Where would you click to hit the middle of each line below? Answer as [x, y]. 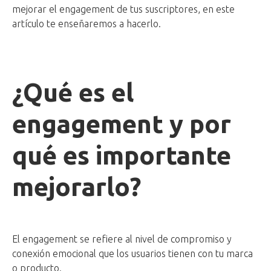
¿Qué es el [73, 93]
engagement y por [122, 124]
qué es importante [122, 155]
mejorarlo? [77, 187]
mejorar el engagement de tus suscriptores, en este [123, 9]
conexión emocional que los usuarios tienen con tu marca [132, 254]
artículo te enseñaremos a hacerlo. [88, 24]
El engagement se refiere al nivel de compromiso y [122, 239]
